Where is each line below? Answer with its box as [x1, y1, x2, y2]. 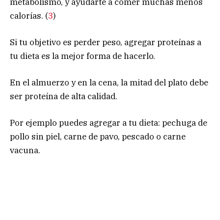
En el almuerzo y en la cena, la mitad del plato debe [10, 77, 208, 88]
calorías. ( [10, 10, 48, 21]
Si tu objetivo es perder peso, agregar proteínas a [10, 37, 201, 48]
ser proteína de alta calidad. [10, 91, 117, 102]
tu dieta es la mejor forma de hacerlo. [10, 51, 155, 62]
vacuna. [10, 145, 40, 156]
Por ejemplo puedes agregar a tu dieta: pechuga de [10, 117, 207, 129]
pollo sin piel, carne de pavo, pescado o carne [10, 131, 186, 142]
